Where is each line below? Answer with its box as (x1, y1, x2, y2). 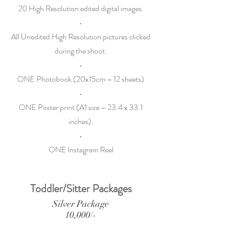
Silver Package (52, 198, 109, 209)
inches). (68, 116, 93, 127)
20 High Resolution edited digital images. (18, 3, 144, 14)
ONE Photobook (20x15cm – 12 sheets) (17, 73, 144, 85)
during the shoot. (54, 45, 107, 56)
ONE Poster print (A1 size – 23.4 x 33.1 (19, 101, 143, 113)
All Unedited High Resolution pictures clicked (11, 31, 150, 42)
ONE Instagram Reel (48, 144, 114, 155)
